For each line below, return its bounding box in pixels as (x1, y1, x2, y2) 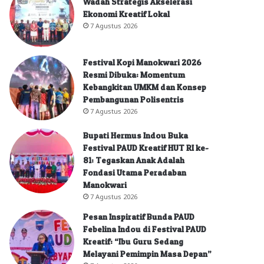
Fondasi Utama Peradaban (83, 167, 186, 177)
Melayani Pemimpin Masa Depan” (83, 248, 212, 259)
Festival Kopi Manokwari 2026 (83, 57, 202, 67)
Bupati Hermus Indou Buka (83, 130, 188, 140)
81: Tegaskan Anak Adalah (83, 154, 184, 165)
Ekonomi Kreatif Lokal (83, 8, 170, 19)
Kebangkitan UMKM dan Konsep (83, 81, 206, 92)
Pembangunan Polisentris (83, 94, 184, 104)
